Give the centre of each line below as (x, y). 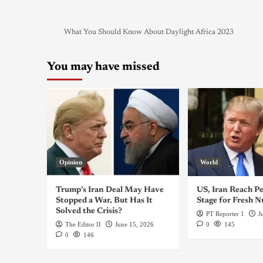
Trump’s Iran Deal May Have (109, 190)
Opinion (70, 162)
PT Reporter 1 (225, 214)
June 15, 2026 (134, 225)
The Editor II (83, 225)
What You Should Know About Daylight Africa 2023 (149, 32)
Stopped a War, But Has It (104, 201)
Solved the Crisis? (89, 212)
